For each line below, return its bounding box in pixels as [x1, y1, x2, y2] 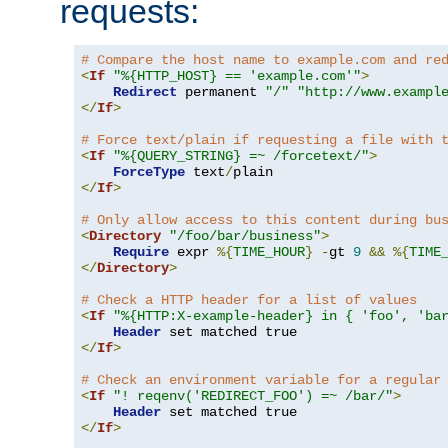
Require [113, 244, 169, 261]
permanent [177, 84, 265, 101]
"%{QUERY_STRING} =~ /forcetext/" [113, 148, 369, 165]
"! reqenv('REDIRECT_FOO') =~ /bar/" [113, 388, 393, 405]
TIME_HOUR [233, 244, 305, 261]
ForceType [113, 164, 185, 181]
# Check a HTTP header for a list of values [81, 292, 417, 309]
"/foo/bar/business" [169, 228, 321, 245]
